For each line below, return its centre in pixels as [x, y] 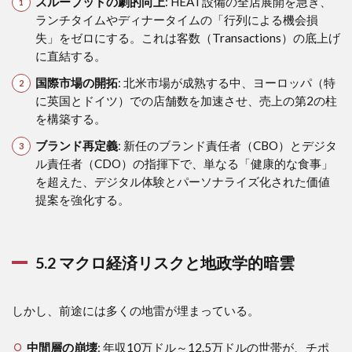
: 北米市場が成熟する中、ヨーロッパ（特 [226, 82]
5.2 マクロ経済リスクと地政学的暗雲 [165, 262]
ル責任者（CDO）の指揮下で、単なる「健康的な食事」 [184, 163]
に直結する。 [70, 55]
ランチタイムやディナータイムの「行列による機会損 [176, 19]
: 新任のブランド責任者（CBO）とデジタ [227, 145]
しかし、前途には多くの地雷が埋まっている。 [136, 310]
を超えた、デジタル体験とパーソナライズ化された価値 [182, 181]
